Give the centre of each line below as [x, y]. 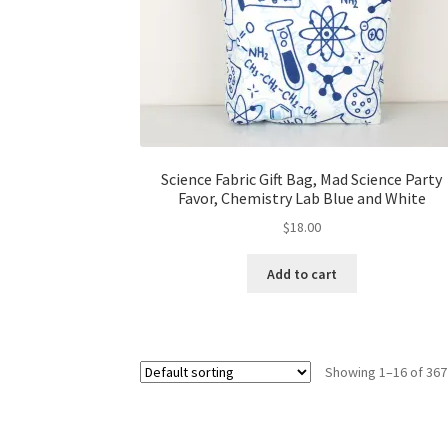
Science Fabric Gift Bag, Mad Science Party [302, 178]
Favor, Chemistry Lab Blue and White [301, 197]
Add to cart [301, 273]
